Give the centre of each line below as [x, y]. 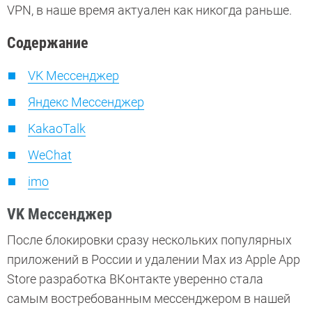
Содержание [48, 43]
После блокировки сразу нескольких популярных [149, 240]
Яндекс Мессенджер [86, 102]
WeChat [50, 155]
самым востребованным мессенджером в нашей [149, 299]
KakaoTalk [57, 129]
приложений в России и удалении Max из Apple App [154, 260]
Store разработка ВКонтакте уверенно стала [135, 279]
